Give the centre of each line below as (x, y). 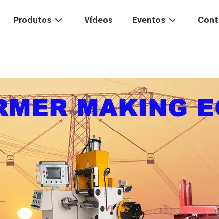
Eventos (149, 20)
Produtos (33, 20)
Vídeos (99, 20)
